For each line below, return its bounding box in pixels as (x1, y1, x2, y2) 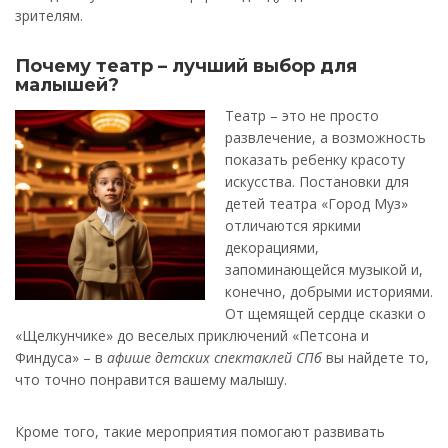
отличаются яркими (225, 216, 361, 236)
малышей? (15, 74, 119, 97)
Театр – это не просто (225, 106, 379, 126)
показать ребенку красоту (225, 150, 405, 170)
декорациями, (225, 238, 319, 258)
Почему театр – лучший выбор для (15, 55, 357, 78)
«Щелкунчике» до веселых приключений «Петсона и (15, 326, 369, 346)
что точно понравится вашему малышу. (15, 370, 287, 390)
